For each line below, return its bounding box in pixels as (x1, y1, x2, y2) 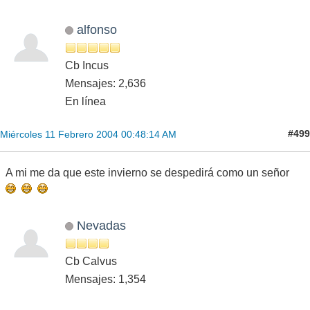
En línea (65, 95, 106, 107)
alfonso (76, 21, 117, 37)
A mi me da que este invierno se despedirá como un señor (6, 166, 295, 179)
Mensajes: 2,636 (65, 77, 146, 89)
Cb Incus (65, 59, 109, 71)
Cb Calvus (65, 255, 117, 267)
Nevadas (76, 217, 126, 232)
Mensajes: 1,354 (65, 273, 146, 285)
